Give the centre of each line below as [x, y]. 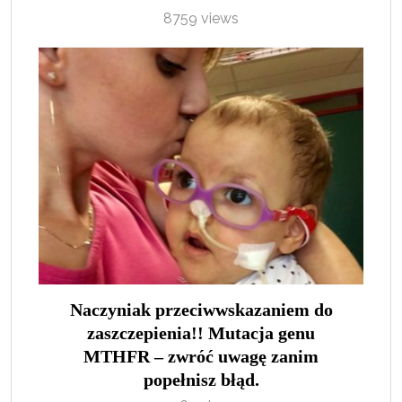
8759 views [201, 18]
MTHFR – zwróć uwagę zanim [201, 356]
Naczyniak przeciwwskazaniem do [201, 309]
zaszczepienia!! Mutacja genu [201, 332]
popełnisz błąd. [201, 379]
